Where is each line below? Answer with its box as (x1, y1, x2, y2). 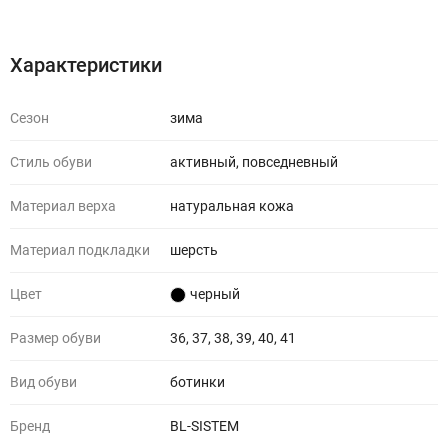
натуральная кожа (170, 198, 294, 214)
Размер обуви (10, 330, 101, 346)
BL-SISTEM (170, 418, 239, 434)
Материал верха (10, 198, 116, 214)
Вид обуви (10, 374, 77, 390)
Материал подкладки (10, 242, 150, 258)
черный (190, 286, 240, 302)
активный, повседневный (170, 154, 338, 170)
